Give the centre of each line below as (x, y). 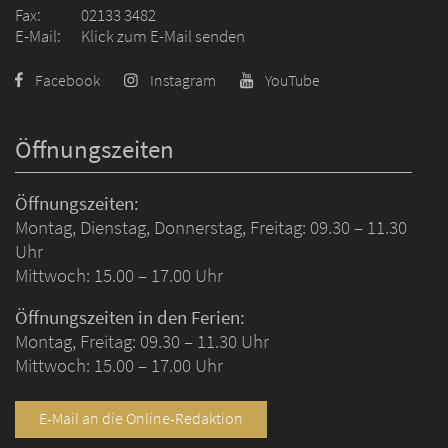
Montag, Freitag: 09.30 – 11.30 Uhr (142, 340)
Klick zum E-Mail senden (163, 35)
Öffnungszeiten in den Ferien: (130, 316)
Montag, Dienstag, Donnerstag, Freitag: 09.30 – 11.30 (211, 226)
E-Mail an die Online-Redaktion (141, 419)
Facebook (67, 80)
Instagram (183, 80)
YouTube (292, 80)
